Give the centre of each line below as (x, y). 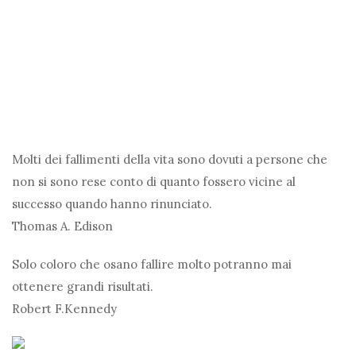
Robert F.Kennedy (64, 309)
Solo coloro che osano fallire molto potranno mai (152, 265)
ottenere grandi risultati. (83, 287)
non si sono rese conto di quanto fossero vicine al (154, 182)
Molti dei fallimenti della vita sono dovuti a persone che (170, 160)
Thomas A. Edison (62, 226)
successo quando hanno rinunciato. (112, 204)
